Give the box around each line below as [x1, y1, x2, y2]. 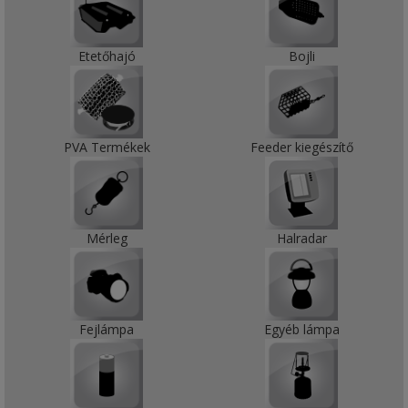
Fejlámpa [79, 321, 134, 338]
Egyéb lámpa [263, 321, 340, 338]
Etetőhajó [77, 47, 136, 65]
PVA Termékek [63, 138, 150, 156]
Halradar [276, 229, 327, 247]
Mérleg [86, 229, 127, 247]
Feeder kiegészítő [250, 138, 353, 156]
